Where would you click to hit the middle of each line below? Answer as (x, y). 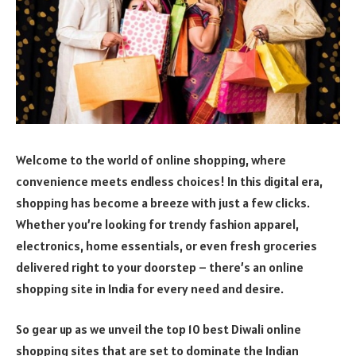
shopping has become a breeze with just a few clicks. (163, 202)
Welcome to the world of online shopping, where (151, 159)
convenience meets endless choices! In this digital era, (169, 181)
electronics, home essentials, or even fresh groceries (166, 245)
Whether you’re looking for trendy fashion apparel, (157, 224)
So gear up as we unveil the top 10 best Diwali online (159, 329)
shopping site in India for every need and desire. (151, 288)
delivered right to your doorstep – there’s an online (160, 267)
